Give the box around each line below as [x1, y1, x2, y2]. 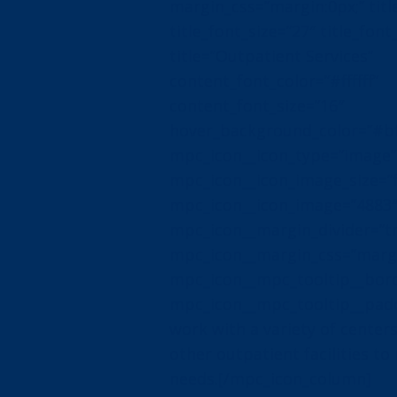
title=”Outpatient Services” [168, 45, 373, 67]
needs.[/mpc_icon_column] [168, 368, 371, 390]
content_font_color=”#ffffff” [168, 70, 378, 92]
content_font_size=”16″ [168, 95, 344, 117]
